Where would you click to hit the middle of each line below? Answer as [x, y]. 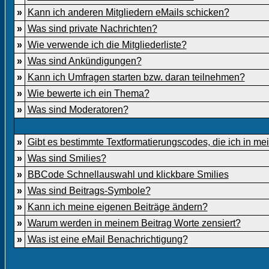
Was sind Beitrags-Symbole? [89, 191]
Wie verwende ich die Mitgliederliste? [107, 45]
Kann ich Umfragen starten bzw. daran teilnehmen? [136, 77]
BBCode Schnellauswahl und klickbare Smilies [128, 174]
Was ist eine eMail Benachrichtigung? [107, 239]
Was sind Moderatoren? [78, 110]
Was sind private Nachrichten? [92, 29]
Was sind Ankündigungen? [84, 61]
